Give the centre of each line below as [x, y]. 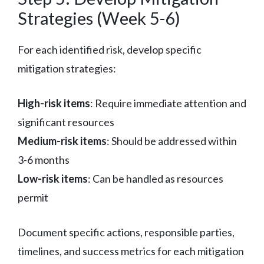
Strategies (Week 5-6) [99, 18]
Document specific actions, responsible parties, [126, 232]
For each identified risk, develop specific [110, 49]
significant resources [66, 122]
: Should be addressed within [172, 141]
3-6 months [44, 159]
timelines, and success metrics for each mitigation [131, 251]
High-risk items [54, 103]
